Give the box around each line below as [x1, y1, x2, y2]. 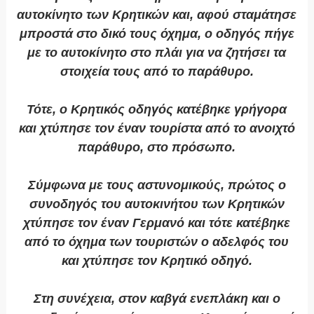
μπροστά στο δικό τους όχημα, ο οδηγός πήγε [19, 27, 294, 41]
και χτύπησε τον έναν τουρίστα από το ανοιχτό [18, 121, 295, 136]
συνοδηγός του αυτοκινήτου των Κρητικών [29, 197, 285, 212]
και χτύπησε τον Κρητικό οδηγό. [61, 254, 252, 268]
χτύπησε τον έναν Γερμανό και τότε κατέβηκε [23, 216, 291, 231]
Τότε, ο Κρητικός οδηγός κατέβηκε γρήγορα [27, 102, 287, 117]
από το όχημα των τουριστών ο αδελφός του [25, 235, 289, 250]
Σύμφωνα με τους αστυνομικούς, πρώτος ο [27, 178, 286, 193]
